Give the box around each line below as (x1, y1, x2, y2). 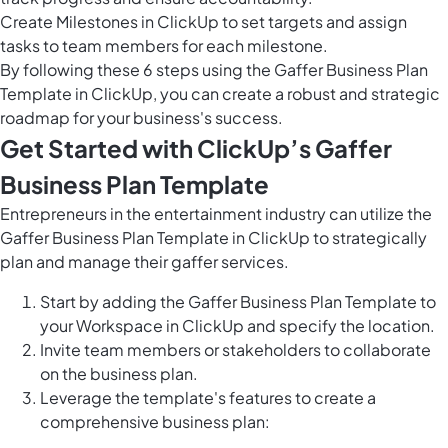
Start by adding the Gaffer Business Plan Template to (40, 291, 436, 313)
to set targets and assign (219, 11, 407, 33)
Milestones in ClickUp (56, 11, 219, 33)
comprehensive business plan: (40, 411, 270, 433)
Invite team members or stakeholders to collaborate (40, 339, 431, 361)
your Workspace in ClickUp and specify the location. (40, 315, 435, 337)
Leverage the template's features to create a (40, 387, 376, 409)
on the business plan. (40, 363, 198, 385)
